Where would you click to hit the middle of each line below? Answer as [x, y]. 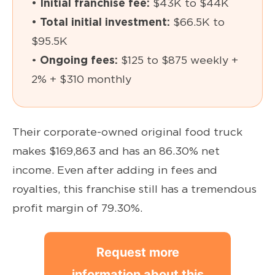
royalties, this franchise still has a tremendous [134, 189]
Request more [137, 253]
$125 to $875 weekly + [178, 60]
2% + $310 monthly [81, 79]
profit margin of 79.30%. [77, 208]
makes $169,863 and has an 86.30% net [116, 151]
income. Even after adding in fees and [115, 170]
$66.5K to [197, 22]
